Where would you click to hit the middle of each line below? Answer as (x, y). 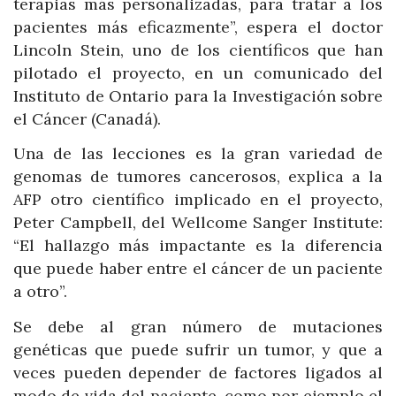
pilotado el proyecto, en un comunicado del (198, 72)
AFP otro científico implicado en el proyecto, (198, 200)
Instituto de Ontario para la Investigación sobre (198, 95)
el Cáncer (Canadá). (87, 118)
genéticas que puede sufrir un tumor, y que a (198, 349)
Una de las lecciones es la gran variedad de (198, 154)
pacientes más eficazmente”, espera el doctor (198, 27)
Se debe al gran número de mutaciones (198, 326)
